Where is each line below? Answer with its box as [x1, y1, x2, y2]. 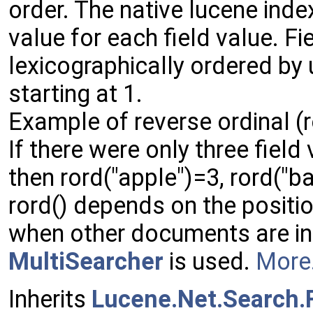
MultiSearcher [8, 247, 163, 275]
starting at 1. [8, 80, 143, 108]
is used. [163, 247, 256, 275]
